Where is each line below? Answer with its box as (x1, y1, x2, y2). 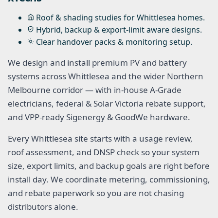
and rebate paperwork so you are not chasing (8, 187, 184, 199)
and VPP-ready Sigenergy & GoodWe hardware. (8, 111, 190, 123)
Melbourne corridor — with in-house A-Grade (8, 84, 182, 95)
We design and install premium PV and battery (8, 56, 187, 68)
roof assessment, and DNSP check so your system (8, 146, 200, 158)
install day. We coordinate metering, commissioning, (8, 173, 210, 185)
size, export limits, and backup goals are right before (8, 160, 210, 171)
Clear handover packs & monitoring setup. (36, 36, 192, 47)
